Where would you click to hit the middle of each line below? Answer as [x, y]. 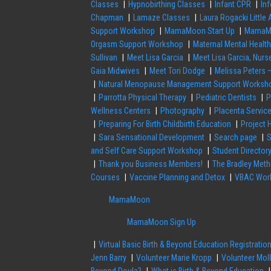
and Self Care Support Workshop [147, 151]
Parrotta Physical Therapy [143, 98]
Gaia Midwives [116, 71]
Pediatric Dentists [227, 98]
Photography [183, 111]
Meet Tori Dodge [178, 71]
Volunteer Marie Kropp [174, 258]
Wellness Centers [121, 111]
